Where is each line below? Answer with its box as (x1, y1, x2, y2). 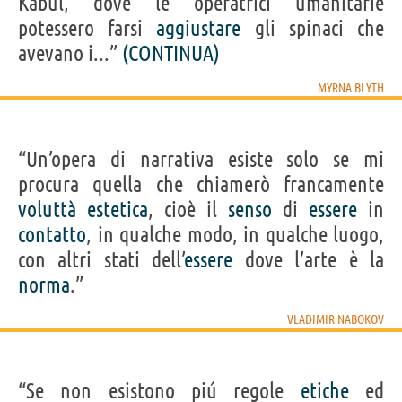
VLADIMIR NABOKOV (287, 311, 384, 327)
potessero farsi (18, 15, 157, 40)
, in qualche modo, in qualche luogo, (86, 222, 384, 247)
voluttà (18, 197, 76, 222)
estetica (87, 197, 148, 222)
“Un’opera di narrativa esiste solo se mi (18, 146, 384, 171)
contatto (18, 222, 86, 247)
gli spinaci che (240, 15, 385, 40)
